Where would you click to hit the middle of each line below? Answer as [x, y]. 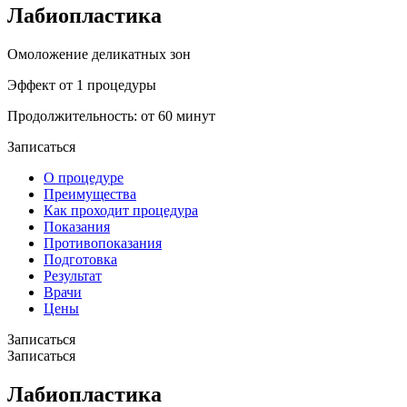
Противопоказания [103, 243]
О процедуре [84, 177]
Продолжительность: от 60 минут [111, 115]
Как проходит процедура [121, 210]
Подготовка [80, 259]
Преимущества [90, 194]
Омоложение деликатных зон [99, 54]
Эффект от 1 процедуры [82, 84]
